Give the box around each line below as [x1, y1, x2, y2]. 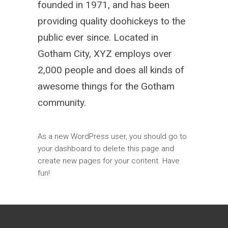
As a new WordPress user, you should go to [38, 132, 187, 141]
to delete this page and [92, 144, 174, 153]
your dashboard [38, 144, 92, 153]
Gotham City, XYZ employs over [38, 48, 172, 60]
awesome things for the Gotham [38, 80, 175, 92]
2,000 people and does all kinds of [38, 64, 184, 76]
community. [38, 97, 86, 108]
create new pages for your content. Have [38, 156, 180, 165]
